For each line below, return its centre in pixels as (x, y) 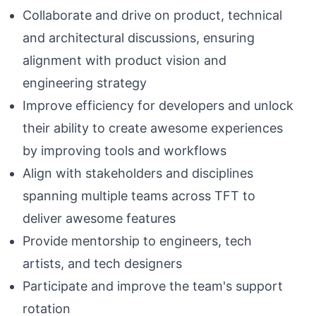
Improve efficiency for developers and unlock (158, 105)
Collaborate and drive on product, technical (152, 15)
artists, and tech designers (102, 263)
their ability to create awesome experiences (153, 128)
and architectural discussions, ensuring (139, 38)
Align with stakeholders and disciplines (138, 173)
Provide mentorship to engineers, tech (137, 241)
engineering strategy (85, 83)
